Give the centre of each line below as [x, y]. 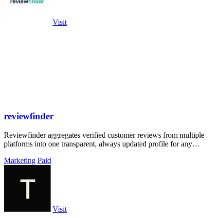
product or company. [36, 152]
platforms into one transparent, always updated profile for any [98, 144]
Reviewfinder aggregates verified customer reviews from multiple [104, 135]
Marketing [20, 160]
